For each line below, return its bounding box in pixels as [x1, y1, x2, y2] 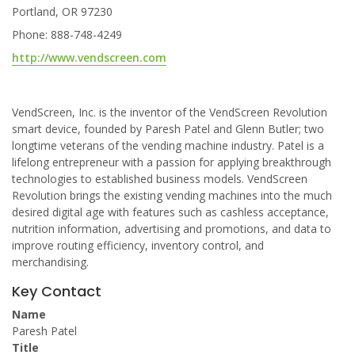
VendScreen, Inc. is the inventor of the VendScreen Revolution [12, 105, 327, 120]
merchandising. [12, 254, 89, 269]
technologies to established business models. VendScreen [12, 171, 307, 186]
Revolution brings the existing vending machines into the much [12, 188, 332, 203]
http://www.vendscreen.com [12, 50, 166, 65]
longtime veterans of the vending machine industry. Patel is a [12, 138, 324, 153]
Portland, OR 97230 [12, 4, 113, 19]
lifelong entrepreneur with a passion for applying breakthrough [12, 155, 331, 170]
